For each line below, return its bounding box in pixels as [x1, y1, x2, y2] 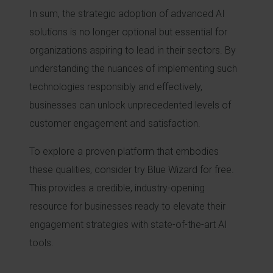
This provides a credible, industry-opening [29, 182, 205, 194]
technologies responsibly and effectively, [29, 81, 202, 93]
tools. [29, 237, 54, 249]
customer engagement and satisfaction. [29, 118, 200, 129]
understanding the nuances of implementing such [29, 63, 237, 74]
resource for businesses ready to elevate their [29, 200, 225, 212]
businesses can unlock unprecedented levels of [29, 99, 231, 111]
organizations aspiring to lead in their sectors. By [29, 44, 236, 56]
